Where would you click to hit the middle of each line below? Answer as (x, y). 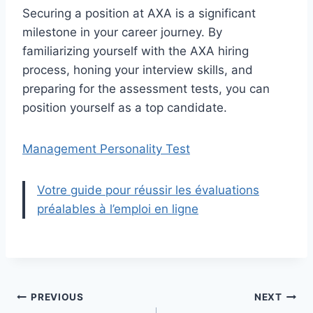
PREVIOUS (57, 297)
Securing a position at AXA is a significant (139, 13)
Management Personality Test (106, 148)
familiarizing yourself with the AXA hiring (136, 51)
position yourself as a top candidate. (125, 107)
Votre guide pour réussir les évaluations (148, 190)
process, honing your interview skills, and (138, 70)
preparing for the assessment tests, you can (146, 88)
